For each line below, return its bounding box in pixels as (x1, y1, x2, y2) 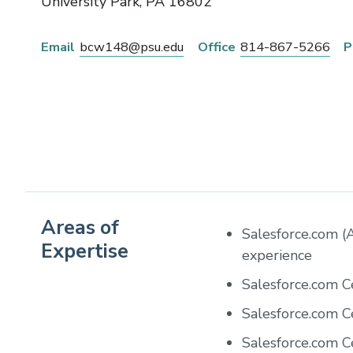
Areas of (41, 214, 119, 241)
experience (242, 245, 312, 265)
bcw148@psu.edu (80, 38, 184, 56)
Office (197, 38, 236, 56)
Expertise (41, 237, 128, 265)
